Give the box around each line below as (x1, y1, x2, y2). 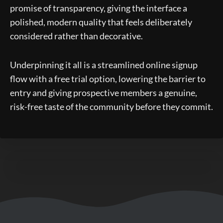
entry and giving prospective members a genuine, (10, 87, 197, 98)
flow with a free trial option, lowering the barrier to (10, 73, 206, 84)
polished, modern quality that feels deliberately (10, 16, 192, 27)
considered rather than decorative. (10, 30, 143, 41)
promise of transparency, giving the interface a (10, 2, 187, 13)
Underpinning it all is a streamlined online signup (10, 59, 198, 70)
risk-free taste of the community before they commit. (10, 101, 213, 112)
